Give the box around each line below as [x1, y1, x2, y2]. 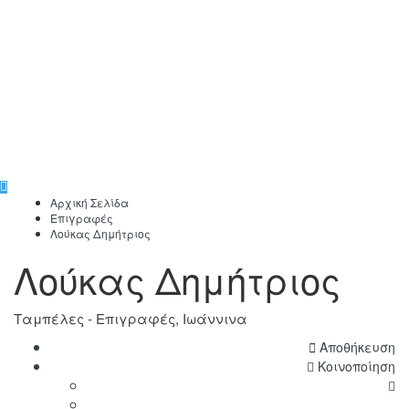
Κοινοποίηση [318, 357, 395, 376]
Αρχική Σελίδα [50, 194, 129, 211]
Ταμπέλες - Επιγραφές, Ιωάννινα [14, 309, 247, 329]
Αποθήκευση [316, 338, 395, 357]
